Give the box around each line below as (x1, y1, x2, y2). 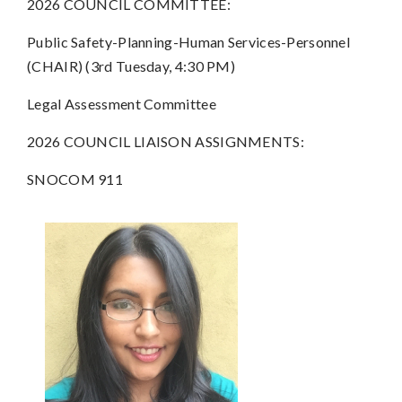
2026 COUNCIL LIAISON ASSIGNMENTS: (27, 132, 304, 150)
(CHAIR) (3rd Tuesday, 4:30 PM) (27, 57, 236, 74)
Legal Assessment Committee (27, 94, 216, 112)
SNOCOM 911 (27, 170, 123, 188)
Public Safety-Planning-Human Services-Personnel (27, 32, 351, 50)
